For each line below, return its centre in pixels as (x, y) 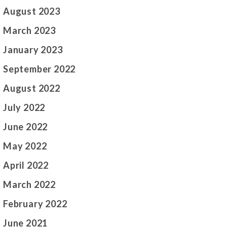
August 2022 (32, 88)
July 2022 (24, 108)
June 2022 (26, 127)
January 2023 (33, 50)
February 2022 (35, 204)
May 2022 (25, 146)
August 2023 (32, 11)
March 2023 (29, 31)
